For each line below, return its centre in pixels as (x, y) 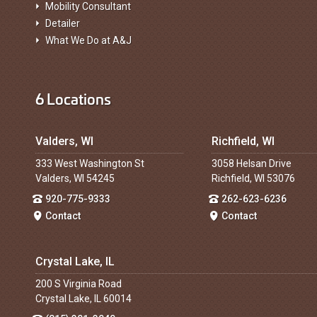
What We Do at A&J (88, 40)
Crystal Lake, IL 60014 (83, 299)
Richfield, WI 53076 (253, 178)
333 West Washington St (90, 163)
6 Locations (73, 98)
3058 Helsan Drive (251, 163)
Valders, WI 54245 (75, 178)
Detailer (63, 23)
